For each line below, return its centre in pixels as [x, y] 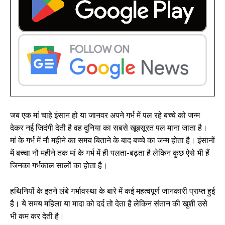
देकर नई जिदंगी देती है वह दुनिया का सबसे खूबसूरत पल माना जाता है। [109, 128]
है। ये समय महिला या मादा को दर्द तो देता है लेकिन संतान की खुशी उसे [109, 204]
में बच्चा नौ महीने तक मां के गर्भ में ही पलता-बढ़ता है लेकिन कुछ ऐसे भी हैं [110, 153]
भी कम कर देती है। [37, 216]
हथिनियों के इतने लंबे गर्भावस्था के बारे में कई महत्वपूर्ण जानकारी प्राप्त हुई [113, 191]
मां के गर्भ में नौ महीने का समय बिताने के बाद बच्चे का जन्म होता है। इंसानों [113, 141]
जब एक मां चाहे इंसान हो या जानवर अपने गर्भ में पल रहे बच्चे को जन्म [105, 116]
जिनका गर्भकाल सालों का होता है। [59, 166]
